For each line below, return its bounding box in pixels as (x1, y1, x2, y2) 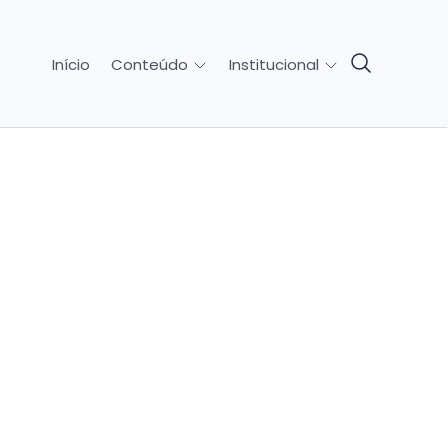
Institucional (228, 54, 323, 75)
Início (51, 53, 90, 75)
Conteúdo (110, 54, 192, 75)
